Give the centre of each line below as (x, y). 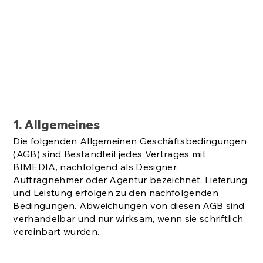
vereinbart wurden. (56, 231)
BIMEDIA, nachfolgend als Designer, (96, 166)
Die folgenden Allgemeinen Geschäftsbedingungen (130, 141)
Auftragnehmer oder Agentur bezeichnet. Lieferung (130, 179)
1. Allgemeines (57, 124)
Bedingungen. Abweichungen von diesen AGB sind (129, 205)
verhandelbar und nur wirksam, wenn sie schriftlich (128, 218)
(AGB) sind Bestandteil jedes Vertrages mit (109, 154)
